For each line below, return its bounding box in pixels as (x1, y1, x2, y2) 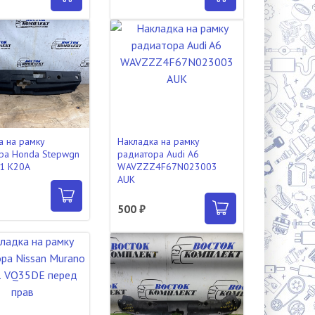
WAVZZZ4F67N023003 (117, 160, 217, 173)
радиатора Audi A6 (117, 148, 199, 160)
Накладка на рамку (117, 135, 200, 148)
